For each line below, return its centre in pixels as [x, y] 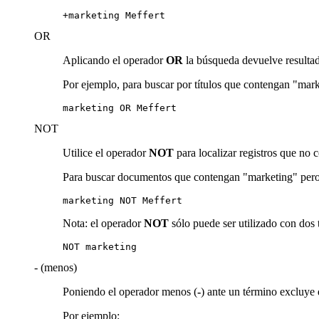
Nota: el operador [103, 223]
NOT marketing [100, 246]
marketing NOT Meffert [122, 200]
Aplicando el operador [114, 60]
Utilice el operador [106, 152]
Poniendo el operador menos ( [130, 291]
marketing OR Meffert [120, 108]
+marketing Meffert [114, 15]
